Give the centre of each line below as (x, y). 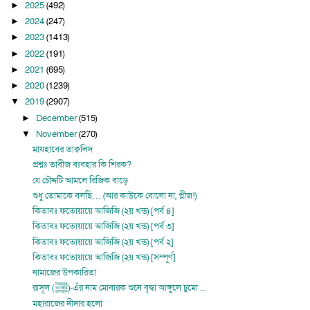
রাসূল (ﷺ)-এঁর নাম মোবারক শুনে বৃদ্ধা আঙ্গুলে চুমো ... (138, 288)
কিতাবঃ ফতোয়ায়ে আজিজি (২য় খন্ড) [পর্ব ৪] (104, 211)
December (57, 118)
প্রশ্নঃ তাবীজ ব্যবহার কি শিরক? (82, 165)
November (57, 134)
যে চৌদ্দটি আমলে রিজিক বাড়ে (81, 180)
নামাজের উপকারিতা (65, 273)
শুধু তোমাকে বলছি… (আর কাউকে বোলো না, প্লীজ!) (115, 195)
